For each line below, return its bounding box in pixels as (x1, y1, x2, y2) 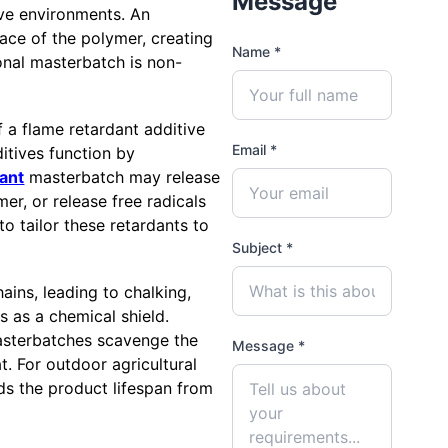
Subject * (232, 239, 293, 257)
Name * (232, 43, 281, 61)
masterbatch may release (24, 167, 221, 188)
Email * (232, 141, 277, 159)
